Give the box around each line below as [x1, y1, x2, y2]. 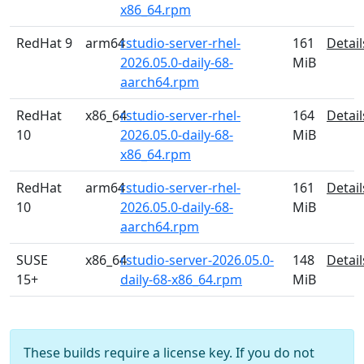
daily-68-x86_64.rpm [120, 271, 242, 288]
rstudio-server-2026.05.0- [120, 251, 274, 269]
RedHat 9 [16, 34, 72, 52]
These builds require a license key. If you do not [24, 344, 314, 362]
